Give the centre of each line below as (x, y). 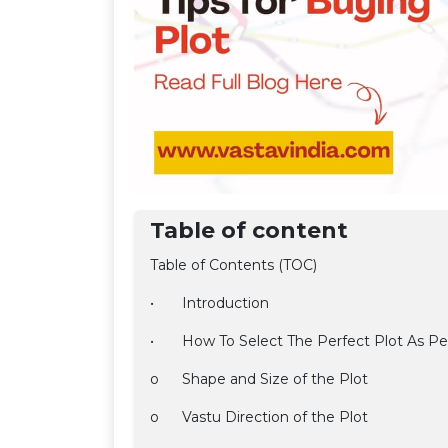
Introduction (225, 303)
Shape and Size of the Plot (275, 379)
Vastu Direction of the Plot (275, 417)
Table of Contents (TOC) (233, 265)
